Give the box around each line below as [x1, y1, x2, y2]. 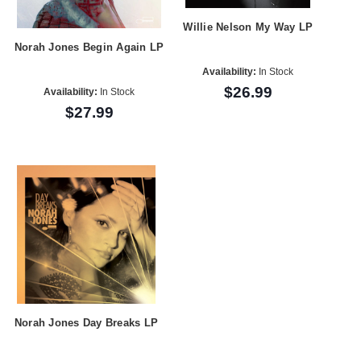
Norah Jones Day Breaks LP [14, 316, 159, 329]
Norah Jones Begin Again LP [14, 40, 164, 53]
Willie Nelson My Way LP [183, 20, 313, 33]
